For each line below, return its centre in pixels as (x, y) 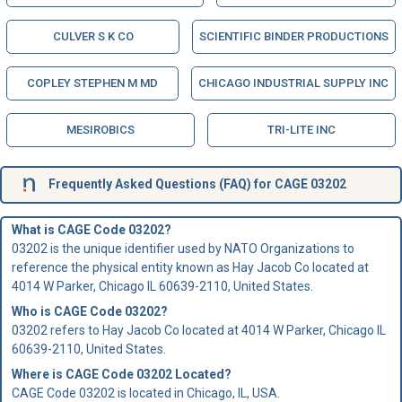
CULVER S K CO (93, 36)
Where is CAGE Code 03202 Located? (121, 374)
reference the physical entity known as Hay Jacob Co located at (190, 267)
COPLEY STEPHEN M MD (92, 83)
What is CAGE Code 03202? (91, 230)
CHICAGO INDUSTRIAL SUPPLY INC (293, 83)
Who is (32, 311)
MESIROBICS (100, 129)
